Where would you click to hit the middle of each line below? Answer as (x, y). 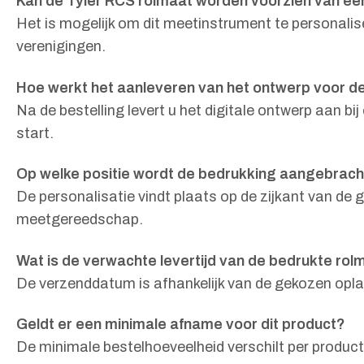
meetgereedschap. (80, 220)
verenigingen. (61, 47)
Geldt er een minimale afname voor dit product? (181, 324)
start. (35, 133)
